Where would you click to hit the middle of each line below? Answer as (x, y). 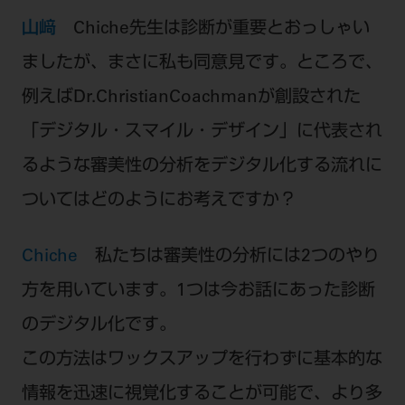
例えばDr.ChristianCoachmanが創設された (191, 98)
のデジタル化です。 (99, 325)
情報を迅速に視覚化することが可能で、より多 (202, 394)
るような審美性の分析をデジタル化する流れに (202, 166)
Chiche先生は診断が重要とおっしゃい (221, 29)
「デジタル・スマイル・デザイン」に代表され (202, 132)
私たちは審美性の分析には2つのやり (237, 257)
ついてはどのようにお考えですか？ (159, 201)
